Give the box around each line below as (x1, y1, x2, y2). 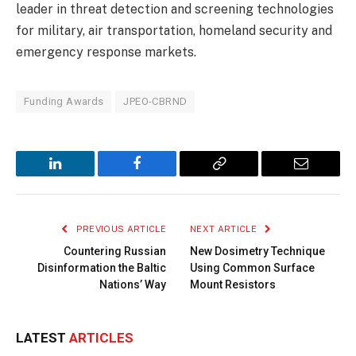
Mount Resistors (190, 278, 276, 292)
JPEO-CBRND (123, 95, 188, 108)
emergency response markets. (16, 44, 196, 60)
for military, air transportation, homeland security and (16, 23, 332, 39)
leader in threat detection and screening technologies (16, 2, 334, 17)
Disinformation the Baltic (37, 261, 166, 275)
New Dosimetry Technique (190, 245, 325, 258)
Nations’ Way (99, 278, 166, 292)
